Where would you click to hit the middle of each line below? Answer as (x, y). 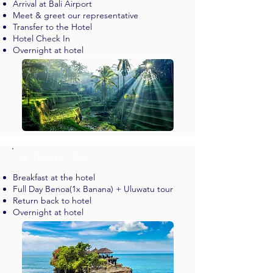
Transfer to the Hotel (52, 27)
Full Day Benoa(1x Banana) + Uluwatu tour (93, 189)
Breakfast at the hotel (54, 177)
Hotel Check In (41, 38)
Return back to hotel (52, 200)
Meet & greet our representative (76, 15)
